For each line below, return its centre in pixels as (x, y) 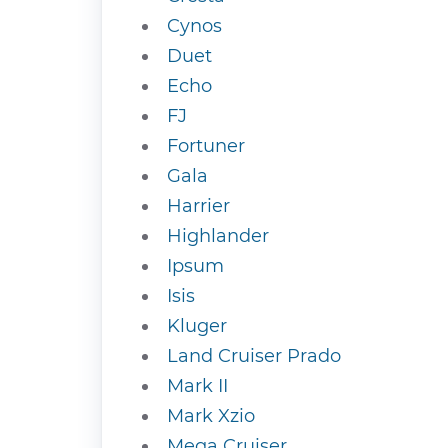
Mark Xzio (211, 416)
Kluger (197, 326)
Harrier (198, 206)
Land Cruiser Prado (254, 356)
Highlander (218, 236)
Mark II (197, 386)
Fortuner (206, 146)
